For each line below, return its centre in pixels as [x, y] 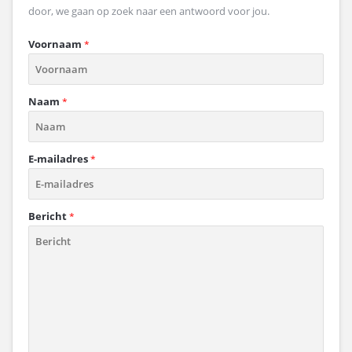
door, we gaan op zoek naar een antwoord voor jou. [149, 11]
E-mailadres [58, 159]
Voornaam [55, 44]
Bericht [48, 216]
